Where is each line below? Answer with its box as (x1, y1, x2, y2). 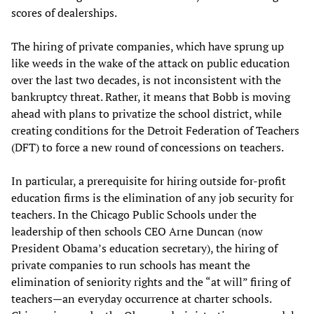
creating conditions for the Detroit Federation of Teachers (11, 122, 299, 138)
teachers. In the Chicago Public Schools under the (11, 206, 257, 222)
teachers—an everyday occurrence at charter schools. (11, 290, 271, 306)
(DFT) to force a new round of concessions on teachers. (11, 139, 286, 155)
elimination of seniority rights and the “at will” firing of (11, 273, 290, 289)
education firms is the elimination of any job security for (11, 189, 294, 205)
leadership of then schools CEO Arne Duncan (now (11, 223, 263, 239)
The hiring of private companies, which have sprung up (11, 38, 284, 54)
